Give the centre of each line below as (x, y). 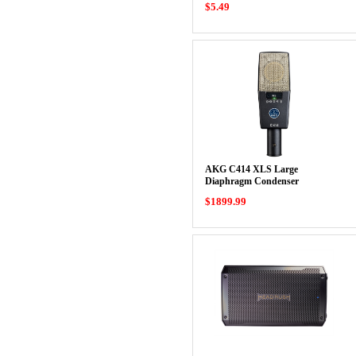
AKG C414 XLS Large (251, 169)
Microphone (229, 193)
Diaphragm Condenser (252, 181)
